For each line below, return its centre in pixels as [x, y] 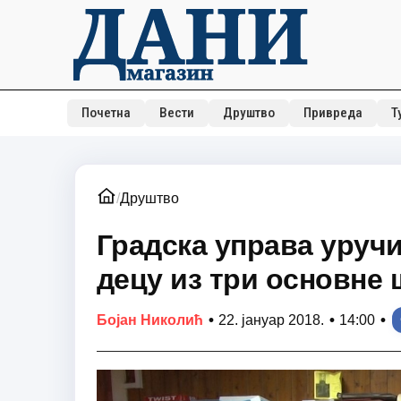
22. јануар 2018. [271, 320]
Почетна [106, 113]
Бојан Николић [149, 320]
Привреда [333, 113]
